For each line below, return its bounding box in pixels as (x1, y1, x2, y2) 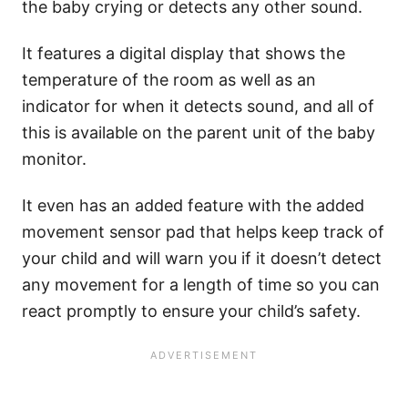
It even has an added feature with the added (22, 196, 364, 216)
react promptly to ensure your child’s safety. (22, 301, 361, 321)
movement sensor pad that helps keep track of (22, 222, 384, 242)
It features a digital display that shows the (22, 44, 345, 64)
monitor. (22, 149, 87, 169)
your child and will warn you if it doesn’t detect (22, 249, 382, 269)
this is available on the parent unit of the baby (22, 123, 375, 143)
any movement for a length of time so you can (22, 275, 380, 295)
